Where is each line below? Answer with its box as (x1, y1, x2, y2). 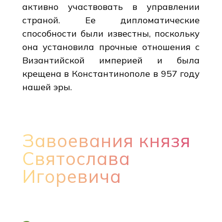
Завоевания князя (22, 129, 191, 152)
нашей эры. (22, 81, 72, 93)
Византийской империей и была (22, 54, 200, 66)
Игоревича (22, 165, 121, 187)
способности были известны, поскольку (22, 27, 200, 39)
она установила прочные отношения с (22, 41, 200, 53)
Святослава (22, 147, 130, 169)
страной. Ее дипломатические (22, 14, 200, 26)
